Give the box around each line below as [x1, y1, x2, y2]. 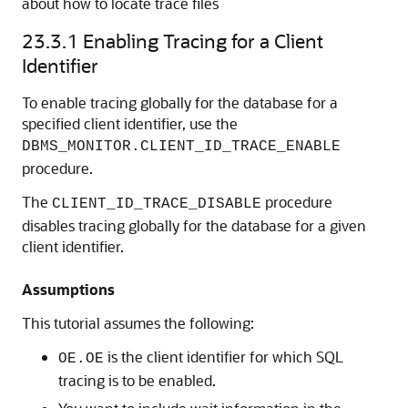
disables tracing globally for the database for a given [22, 216, 366, 235]
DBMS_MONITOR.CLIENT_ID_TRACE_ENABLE [22, 138, 341, 155]
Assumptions [22, 280, 115, 299]
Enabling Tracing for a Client [83, 28, 323, 53]
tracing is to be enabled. [58, 371, 216, 390]
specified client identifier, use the [22, 114, 238, 133]
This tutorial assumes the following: [22, 313, 254, 332]
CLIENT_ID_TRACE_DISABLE [52, 196, 261, 212]
